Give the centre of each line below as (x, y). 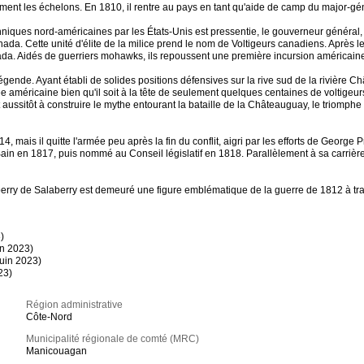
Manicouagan (57, 351)
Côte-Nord (50, 317)
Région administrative (75, 305)
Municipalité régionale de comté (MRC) (113, 339)
